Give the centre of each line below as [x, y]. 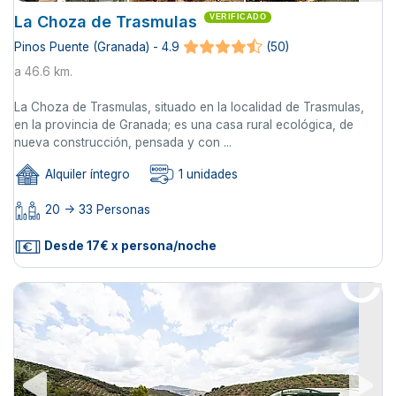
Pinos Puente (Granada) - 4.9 [97, 47]
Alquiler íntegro [86, 175]
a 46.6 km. [43, 72]
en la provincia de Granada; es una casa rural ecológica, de [184, 125]
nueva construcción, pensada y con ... [123, 143]
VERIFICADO [238, 17]
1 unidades [206, 175]
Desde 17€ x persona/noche [129, 246]
